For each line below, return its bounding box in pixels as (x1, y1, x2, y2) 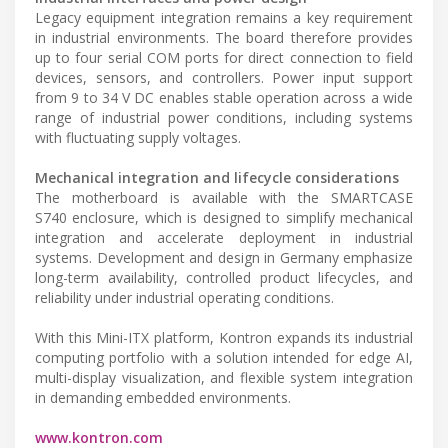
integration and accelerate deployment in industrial (35, 228, 413, 248)
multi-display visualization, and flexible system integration (35, 368, 413, 388)
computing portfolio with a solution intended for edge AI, (35, 348, 413, 368)
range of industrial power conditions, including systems (35, 108, 413, 128)
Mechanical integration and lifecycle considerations (35, 168, 399, 188)
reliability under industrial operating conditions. (35, 288, 334, 308)
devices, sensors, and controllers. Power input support (35, 68, 413, 88)
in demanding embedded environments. (35, 388, 291, 408)
